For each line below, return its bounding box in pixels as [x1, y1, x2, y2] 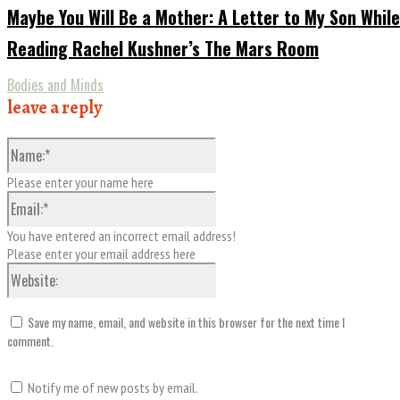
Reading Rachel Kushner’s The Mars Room [7, 35, 319, 62]
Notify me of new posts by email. [28, 379, 198, 397]
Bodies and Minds [7, 74, 104, 96]
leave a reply [7, 96, 102, 121]
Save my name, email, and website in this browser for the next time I [28, 312, 345, 332]
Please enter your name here [7, 173, 154, 192]
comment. [7, 331, 54, 351]
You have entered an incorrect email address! [7, 227, 236, 246]
